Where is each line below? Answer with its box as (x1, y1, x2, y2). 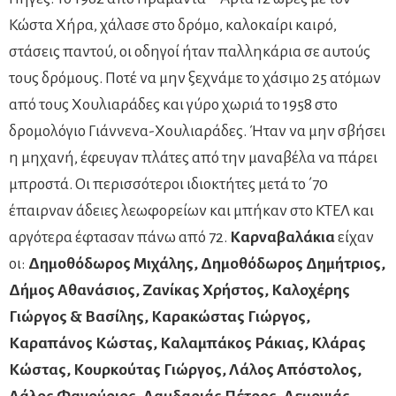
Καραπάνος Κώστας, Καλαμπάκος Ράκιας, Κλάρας (9, 334, 366, 352)
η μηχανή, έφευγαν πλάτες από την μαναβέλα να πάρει (9, 148, 377, 166)
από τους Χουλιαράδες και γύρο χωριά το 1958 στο (9, 95, 338, 113)
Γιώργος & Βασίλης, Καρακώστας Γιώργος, (9, 308, 310, 325)
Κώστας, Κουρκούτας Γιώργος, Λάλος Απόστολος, (9, 361, 362, 378)
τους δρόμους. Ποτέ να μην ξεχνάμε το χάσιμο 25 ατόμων (9, 69, 381, 87)
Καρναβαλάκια (230, 228, 335, 246)
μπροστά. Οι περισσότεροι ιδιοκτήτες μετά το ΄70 (9, 175, 328, 193)
